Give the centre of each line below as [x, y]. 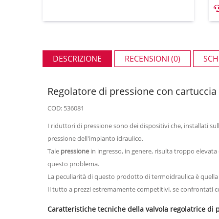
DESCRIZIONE [77, 58]
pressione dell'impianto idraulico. [96, 138]
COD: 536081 [66, 108]
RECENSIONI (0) [153, 58]
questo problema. [73, 164]
